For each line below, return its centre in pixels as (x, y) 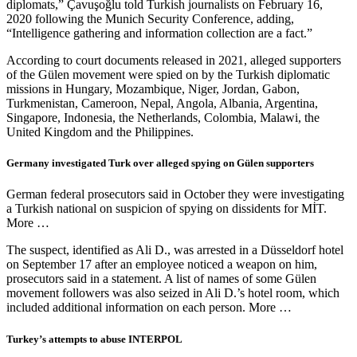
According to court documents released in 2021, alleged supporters (174, 61)
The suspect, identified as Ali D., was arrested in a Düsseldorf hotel (175, 250)
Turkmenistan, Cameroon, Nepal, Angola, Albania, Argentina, (162, 104)
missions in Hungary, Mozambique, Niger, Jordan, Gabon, (153, 89)
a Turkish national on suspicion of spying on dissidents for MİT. (167, 209)
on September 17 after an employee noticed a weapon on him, (162, 265)
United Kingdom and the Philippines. (100, 132)
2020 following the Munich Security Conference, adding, (150, 19)
